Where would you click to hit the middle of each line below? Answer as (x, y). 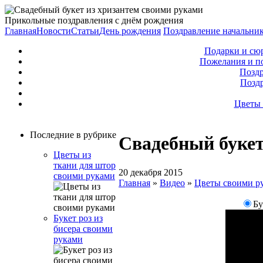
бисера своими (83, 229)
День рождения (130, 31)
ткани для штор (85, 165)
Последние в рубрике (73, 135)
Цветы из (72, 155)
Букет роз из (78, 218)
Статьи (85, 31)
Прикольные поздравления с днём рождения (94, 20)
